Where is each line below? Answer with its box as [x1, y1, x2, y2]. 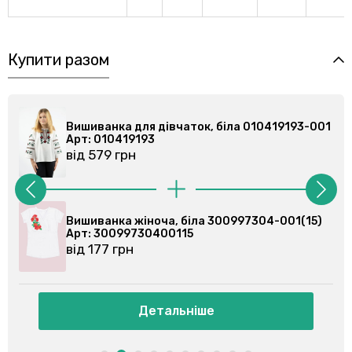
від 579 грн [165, 146, 236, 163]
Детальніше [237, 302, 314, 318]
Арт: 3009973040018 [165, 226, 289, 240]
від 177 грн [165, 240, 233, 257]
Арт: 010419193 [165, 132, 255, 146]
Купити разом [8, 49, 109, 69]
